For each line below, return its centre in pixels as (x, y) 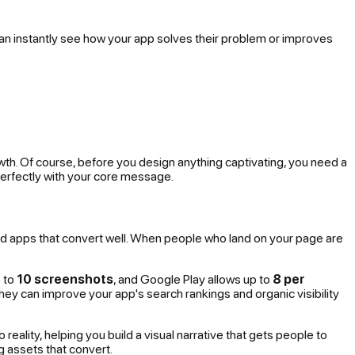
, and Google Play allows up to (193, 279)
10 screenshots (65, 279)
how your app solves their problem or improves (207, 38)
